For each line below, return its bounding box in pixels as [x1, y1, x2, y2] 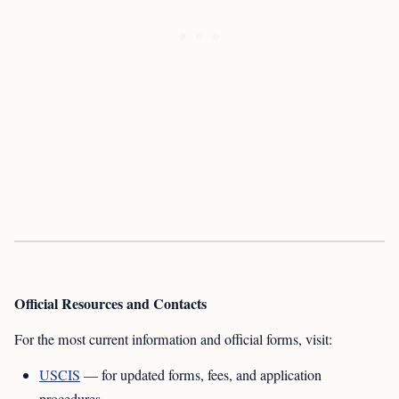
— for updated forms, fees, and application [80, 365, 322, 385]
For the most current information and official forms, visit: [14, 330, 332, 349]
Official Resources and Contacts [14, 293, 207, 313]
